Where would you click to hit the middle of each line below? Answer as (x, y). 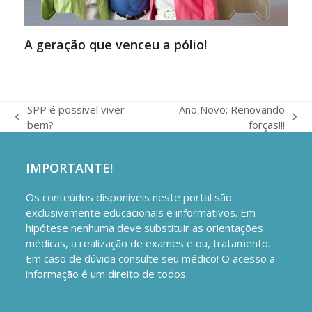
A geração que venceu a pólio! (115, 44)
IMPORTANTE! (70, 167)
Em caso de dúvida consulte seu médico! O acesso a (151, 258)
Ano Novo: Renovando (232, 109)
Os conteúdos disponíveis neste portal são (129, 197)
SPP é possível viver (76, 109)
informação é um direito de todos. (107, 273)
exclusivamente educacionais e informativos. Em (141, 212)
